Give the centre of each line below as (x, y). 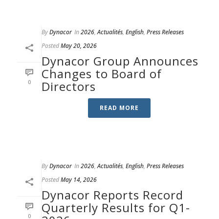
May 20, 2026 (79, 46)
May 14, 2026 (79, 180)
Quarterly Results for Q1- (116, 208)
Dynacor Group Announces (120, 61)
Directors (69, 86)
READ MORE (119, 108)
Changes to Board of (102, 74)
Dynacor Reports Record (112, 195)
